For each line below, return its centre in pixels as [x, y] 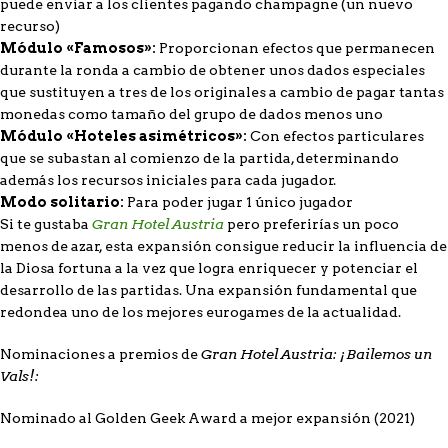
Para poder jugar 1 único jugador [238, 201]
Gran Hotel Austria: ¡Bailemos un [316, 353]
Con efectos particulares [335, 135]
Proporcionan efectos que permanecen [295, 47]
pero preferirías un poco [311, 223]
